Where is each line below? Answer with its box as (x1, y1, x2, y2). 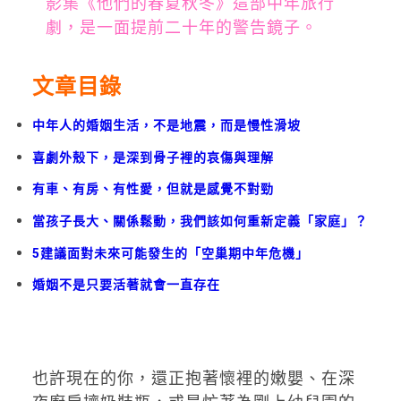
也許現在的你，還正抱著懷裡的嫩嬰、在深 (31, 369, 355, 388)
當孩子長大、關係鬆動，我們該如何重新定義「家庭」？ (31, 213, 368, 228)
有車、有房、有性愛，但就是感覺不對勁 (31, 182, 274, 197)
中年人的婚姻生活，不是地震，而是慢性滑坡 (31, 117, 301, 132)
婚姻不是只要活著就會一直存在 (31, 277, 220, 293)
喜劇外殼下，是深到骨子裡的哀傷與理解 (31, 149, 274, 165)
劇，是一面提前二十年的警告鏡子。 (45, 18, 318, 37)
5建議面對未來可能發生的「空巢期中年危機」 (31, 245, 309, 260)
